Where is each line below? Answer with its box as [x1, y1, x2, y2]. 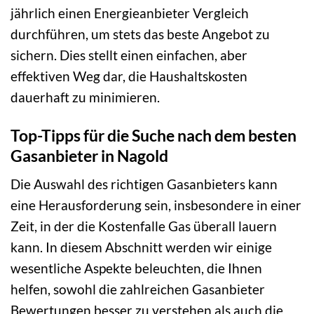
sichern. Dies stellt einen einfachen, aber [11, 46, 247, 63]
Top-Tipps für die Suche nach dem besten [11, 125, 296, 145]
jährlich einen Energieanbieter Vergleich [11, 4, 249, 21]
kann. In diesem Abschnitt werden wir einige [11, 239, 272, 256]
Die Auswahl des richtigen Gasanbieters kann [11, 176, 278, 193]
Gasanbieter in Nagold [11, 145, 168, 165]
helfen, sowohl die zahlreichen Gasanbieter [11, 281, 265, 298]
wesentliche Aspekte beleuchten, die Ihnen [11, 260, 262, 277]
